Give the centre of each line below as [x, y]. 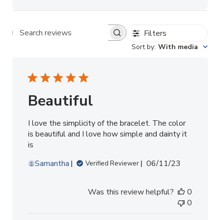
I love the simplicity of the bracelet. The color [107, 124]
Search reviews [95, 38]
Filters [155, 34]
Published [180, 163]
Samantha [52, 164]
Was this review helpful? [131, 192]
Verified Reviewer [112, 164]
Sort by [143, 47]
